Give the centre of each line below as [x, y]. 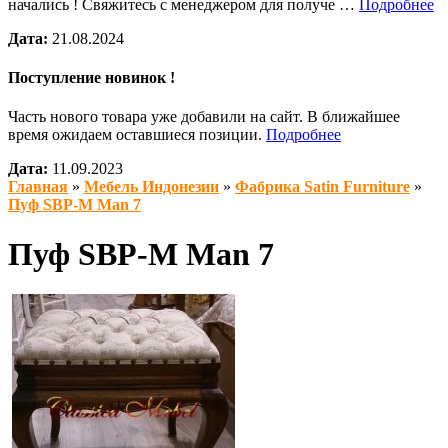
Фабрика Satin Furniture [322, 187]
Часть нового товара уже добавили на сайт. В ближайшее [204, 117]
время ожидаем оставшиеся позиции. [137, 135]
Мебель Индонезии [151, 187]
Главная [38, 187]
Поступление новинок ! [91, 77]
